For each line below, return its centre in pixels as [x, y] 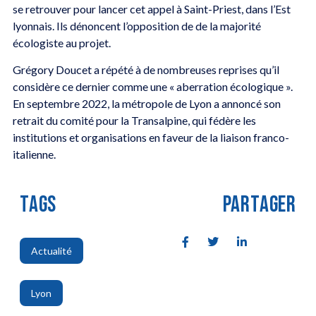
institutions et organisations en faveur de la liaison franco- [151, 137]
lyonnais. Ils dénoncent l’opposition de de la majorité [136, 25]
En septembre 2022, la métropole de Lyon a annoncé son [146, 103]
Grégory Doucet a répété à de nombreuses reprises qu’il [146, 69]
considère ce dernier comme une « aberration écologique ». [152, 86]
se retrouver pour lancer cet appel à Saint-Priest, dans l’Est [151, 8]
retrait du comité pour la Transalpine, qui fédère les [134, 120]
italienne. [34, 154]
